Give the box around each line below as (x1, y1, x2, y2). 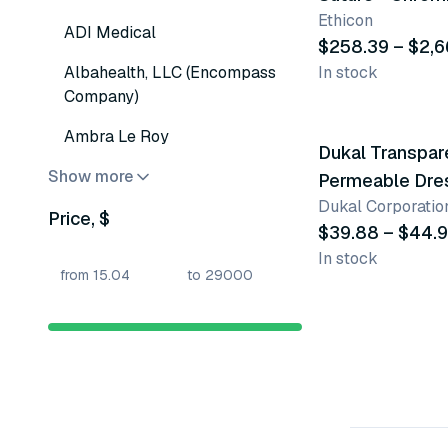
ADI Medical (64, 22, 156, 43)
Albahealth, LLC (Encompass (64, 62, 276, 83)
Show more (48, 166, 133, 187)
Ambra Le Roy (64, 126, 169, 147)
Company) (64, 86, 139, 107)
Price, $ (48, 207, 110, 230)
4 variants (331, 87, 407, 108)
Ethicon (318, 10, 373, 31)
